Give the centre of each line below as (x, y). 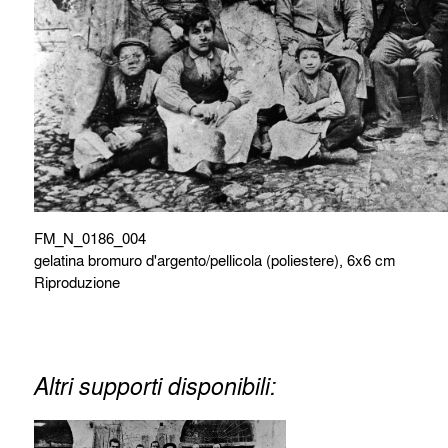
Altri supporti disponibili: (154, 386)
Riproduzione (76, 282)
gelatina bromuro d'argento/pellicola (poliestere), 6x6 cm (214, 260)
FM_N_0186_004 (89, 238)
